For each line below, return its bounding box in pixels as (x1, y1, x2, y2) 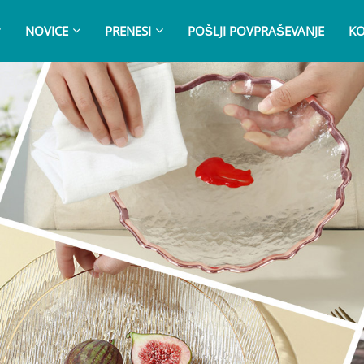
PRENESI (104, 23, 151, 39)
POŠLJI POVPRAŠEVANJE (187, 23, 324, 39)
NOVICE (24, 23, 68, 39)
